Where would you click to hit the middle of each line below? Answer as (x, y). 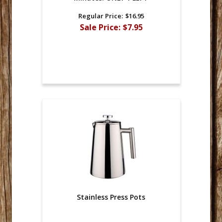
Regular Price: (100, 16)
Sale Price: (100, 27)
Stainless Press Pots (111, 197)
